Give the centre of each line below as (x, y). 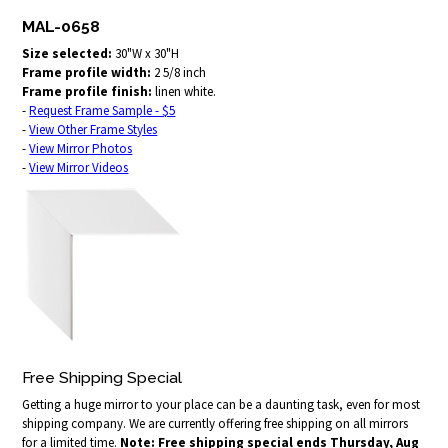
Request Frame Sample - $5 (102, 110)
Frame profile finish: (87, 91)
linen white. (184, 91)
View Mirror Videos (79, 167)
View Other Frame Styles (93, 129)
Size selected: (67, 53)
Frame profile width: (87, 72)
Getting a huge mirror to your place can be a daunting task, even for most (221, 405)
